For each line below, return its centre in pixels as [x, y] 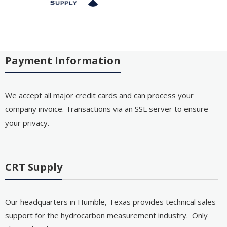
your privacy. [27, 123]
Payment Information [63, 61]
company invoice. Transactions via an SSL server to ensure [106, 109]
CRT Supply [33, 167]
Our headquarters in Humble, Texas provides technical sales [110, 201]
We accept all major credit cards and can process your [99, 96]
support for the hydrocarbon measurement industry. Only [106, 215]
